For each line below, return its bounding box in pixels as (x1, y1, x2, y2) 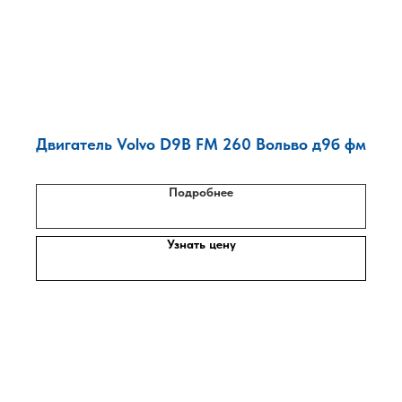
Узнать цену (166, 237, 236, 251)
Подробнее (169, 185, 233, 199)
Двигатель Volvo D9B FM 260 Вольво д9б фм (36, 135, 366, 153)
